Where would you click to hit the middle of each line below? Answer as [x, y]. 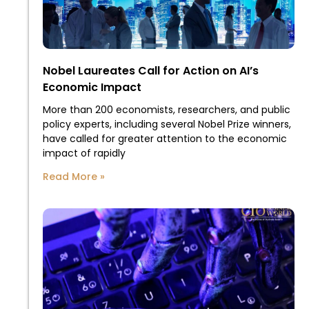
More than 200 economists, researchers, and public [167, 110]
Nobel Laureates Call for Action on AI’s [151, 71]
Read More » [74, 177]
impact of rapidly [84, 153]
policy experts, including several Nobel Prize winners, [167, 124]
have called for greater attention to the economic [165, 139]
